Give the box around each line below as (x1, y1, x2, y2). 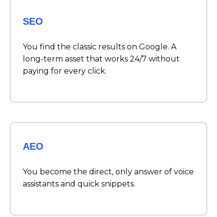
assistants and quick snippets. (23, 179, 135, 189)
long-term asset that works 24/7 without (23, 54, 180, 64)
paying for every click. (23, 66, 107, 76)
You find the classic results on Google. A (23, 42, 176, 52)
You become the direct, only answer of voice (23, 167, 194, 177)
